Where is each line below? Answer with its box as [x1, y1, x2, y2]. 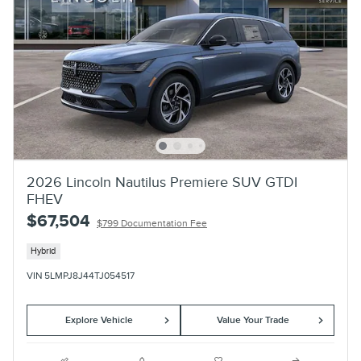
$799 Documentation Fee [97, 217, 207, 230]
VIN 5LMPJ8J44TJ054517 [27, 270, 135, 283]
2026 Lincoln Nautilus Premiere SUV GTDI [27, 173, 297, 191]
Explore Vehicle [64, 314, 133, 327]
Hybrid [31, 246, 56, 257]
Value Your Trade [216, 314, 289, 327]
